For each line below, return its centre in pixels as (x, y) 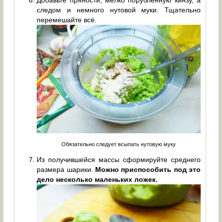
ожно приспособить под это (151, 169)
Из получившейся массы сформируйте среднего (119, 159)
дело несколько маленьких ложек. (97, 179)
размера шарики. (65, 169)
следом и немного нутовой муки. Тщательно (119, 10)
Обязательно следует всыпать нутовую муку (119, 144)
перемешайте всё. (67, 20)
